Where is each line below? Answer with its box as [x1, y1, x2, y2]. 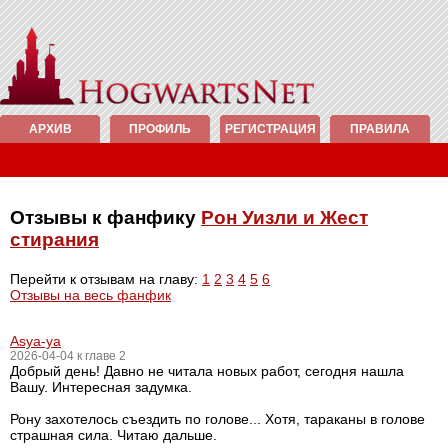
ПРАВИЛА [350, 122, 410, 136]
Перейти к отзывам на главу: [10, 271, 202, 287]
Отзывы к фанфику [10, 207, 201, 228]
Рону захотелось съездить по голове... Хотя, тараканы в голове [10, 411, 425, 427]
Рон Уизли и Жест [201, 207, 368, 228]
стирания [10, 229, 99, 250]
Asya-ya [10, 333, 61, 349]
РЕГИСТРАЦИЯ [224, 122, 316, 136]
